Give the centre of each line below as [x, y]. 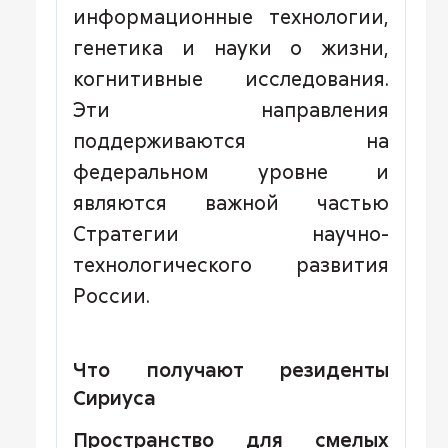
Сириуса [114, 397]
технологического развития [231, 264]
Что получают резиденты [231, 369]
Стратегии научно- [231, 233]
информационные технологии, [231, 16]
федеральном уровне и [231, 171]
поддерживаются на [231, 140]
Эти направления [231, 109]
